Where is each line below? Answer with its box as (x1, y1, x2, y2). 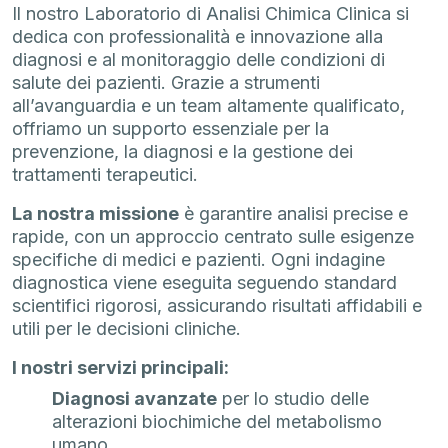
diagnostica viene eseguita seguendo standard (12, 272, 397, 294)
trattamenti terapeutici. (12, 164, 198, 186)
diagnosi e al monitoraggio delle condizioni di (12, 49, 385, 71)
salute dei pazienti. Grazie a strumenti (12, 72, 320, 94)
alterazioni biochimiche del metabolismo (52, 411, 382, 433)
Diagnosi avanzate (52, 388, 217, 410)
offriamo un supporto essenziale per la (12, 118, 329, 140)
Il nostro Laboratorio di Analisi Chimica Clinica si (12, 3, 409, 25)
